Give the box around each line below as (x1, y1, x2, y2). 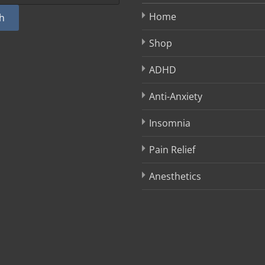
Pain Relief (149, 143, 195, 157)
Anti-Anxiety (149, 90, 202, 104)
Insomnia (149, 117, 190, 130)
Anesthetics (149, 170, 201, 183)
